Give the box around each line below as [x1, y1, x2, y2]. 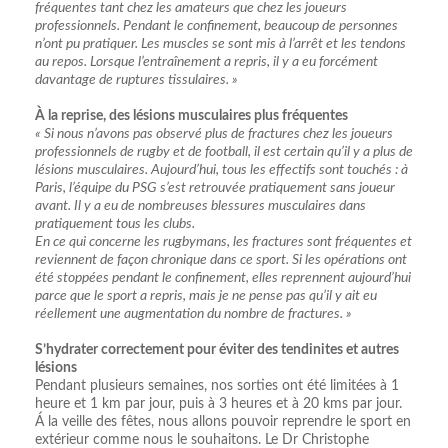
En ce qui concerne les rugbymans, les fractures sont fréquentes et [35, 234, 412, 249]
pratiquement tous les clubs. [35, 216, 195, 231]
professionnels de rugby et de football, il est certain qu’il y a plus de [35, 144, 413, 159]
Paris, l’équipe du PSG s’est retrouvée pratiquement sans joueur [35, 180, 395, 195]
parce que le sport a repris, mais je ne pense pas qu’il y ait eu [35, 288, 377, 303]
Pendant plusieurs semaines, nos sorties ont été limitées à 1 [35, 378, 399, 393]
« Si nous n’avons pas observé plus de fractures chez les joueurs [35, 126, 393, 141]
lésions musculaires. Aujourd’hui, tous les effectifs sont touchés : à [35, 162, 408, 177]
